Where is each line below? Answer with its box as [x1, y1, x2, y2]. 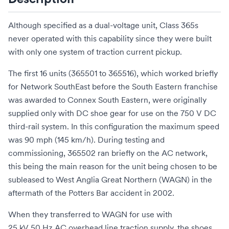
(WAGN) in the [157, 174, 212, 185]
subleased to [8, 174, 56, 185]
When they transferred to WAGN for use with [8, 209, 172, 219]
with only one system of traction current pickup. [8, 47, 182, 57]
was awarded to [8, 95, 67, 105]
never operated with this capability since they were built [8, 33, 212, 43]
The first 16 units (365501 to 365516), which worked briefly [8, 68, 218, 78]
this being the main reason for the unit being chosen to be [8, 161, 217, 171]
